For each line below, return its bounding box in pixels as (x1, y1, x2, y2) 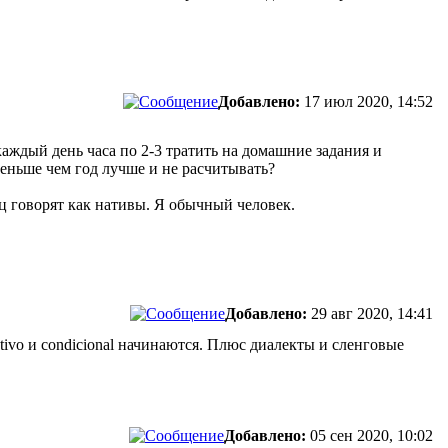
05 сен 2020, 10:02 (306, 427, 437, 444)
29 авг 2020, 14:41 (307, 305, 437, 322)
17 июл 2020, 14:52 (300, 93, 437, 110)
